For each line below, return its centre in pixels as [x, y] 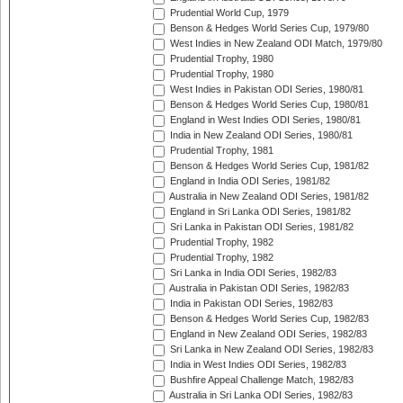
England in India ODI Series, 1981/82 [249, 181]
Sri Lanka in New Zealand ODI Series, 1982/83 [270, 349]
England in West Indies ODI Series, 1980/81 [264, 120]
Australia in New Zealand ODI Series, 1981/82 [268, 197]
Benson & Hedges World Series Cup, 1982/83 [268, 319]
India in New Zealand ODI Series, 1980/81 [260, 135]
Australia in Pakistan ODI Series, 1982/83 [258, 288]
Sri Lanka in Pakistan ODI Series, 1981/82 [260, 227]
